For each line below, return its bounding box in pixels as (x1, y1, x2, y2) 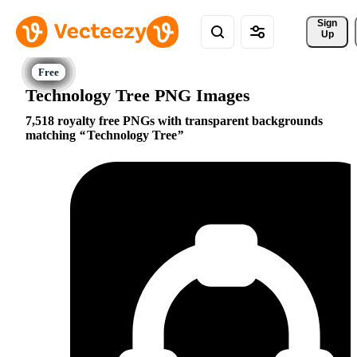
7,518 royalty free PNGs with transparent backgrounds (25, 114, 323, 128)
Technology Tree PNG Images (25, 84, 250, 105)
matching (25, 128, 79, 143)
